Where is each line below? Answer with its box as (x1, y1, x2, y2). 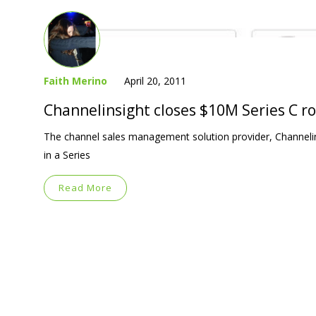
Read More (59, 181, 112, 194)
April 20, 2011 (124, 73, 186, 87)
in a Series (44, 147, 90, 162)
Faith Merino (44, 73, 107, 87)
